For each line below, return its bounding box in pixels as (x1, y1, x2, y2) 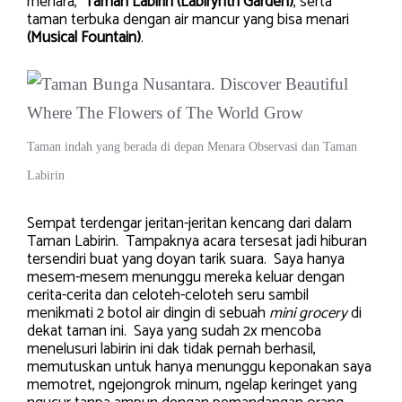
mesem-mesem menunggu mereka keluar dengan (27, 265, 345, 291)
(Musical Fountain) (27, 25, 141, 51)
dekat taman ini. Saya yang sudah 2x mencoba (27, 319, 321, 345)
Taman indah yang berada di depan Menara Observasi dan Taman (27, 138, 357, 153)
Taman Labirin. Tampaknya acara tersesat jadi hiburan (27, 229, 367, 255)
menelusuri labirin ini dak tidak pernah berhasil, (27, 336, 316, 363)
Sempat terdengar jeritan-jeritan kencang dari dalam (27, 211, 352, 237)
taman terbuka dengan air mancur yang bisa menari (27, 7, 349, 33)
